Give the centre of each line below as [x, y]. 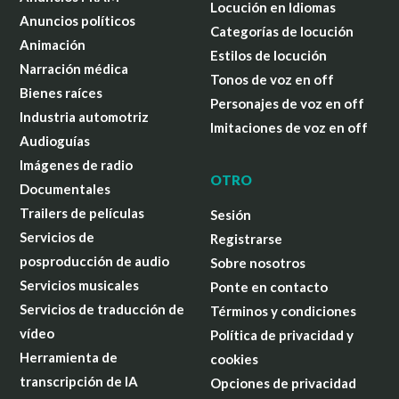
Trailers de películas [82, 213]
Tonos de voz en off [272, 80]
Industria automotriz [85, 117]
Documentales [65, 189]
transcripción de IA [79, 382]
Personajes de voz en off [287, 104]
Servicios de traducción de [102, 309]
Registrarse [246, 239]
